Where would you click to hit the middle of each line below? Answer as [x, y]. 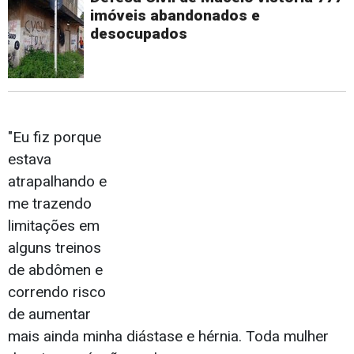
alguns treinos [55, 248]
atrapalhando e [57, 182]
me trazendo [50, 204]
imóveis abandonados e [175, 16]
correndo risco [57, 292]
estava [30, 160]
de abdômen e [55, 270]
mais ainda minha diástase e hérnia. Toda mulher [168, 337]
